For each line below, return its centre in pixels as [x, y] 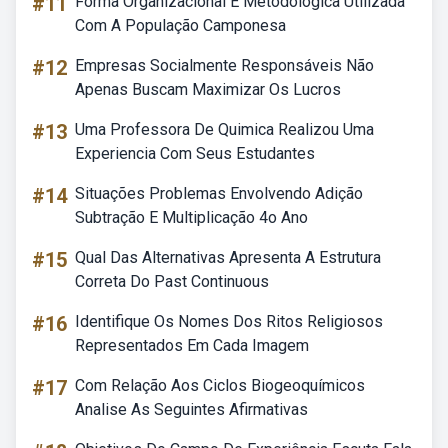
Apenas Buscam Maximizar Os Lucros [208, 89]
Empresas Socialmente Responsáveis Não [224, 65]
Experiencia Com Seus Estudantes [195, 153]
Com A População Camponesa [180, 25]
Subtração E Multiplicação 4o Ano [191, 217]
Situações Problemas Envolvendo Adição [219, 193]
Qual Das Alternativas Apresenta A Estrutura [228, 257]
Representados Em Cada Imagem [192, 345]
